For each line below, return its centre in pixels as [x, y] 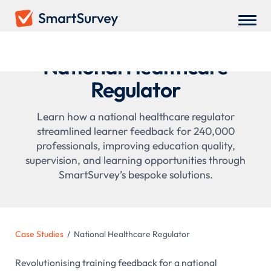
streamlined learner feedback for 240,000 [135, 131]
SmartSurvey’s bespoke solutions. [135, 175]
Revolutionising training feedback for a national [116, 262]
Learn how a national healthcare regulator [135, 116]
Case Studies [39, 234]
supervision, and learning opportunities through [135, 160]
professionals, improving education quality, [135, 145]
